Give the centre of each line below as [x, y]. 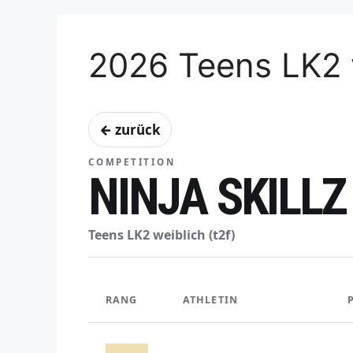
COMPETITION [132, 162]
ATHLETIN [210, 300]
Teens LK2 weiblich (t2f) [162, 235]
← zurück [130, 130]
